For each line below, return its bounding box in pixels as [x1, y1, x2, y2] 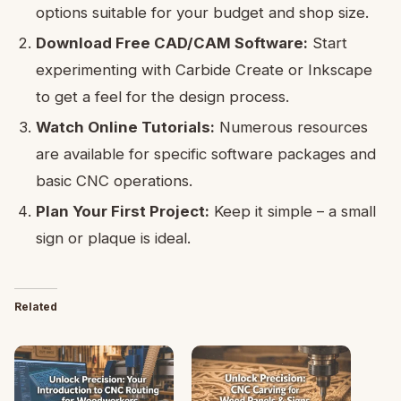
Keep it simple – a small [209, 201, 376, 220]
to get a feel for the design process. [36, 87, 289, 106]
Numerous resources [215, 117, 368, 136]
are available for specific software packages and [36, 144, 376, 163]
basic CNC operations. [36, 171, 192, 190]
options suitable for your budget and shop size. [36, 3, 369, 21]
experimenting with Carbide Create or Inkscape [36, 60, 372, 79]
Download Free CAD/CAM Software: [36, 33, 308, 52]
